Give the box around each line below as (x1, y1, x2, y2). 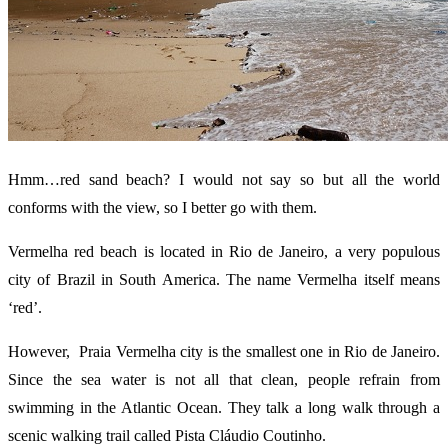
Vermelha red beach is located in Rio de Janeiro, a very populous (8, 243, 440, 261)
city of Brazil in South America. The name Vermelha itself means (8, 271, 440, 289)
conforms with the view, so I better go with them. (8, 199, 317, 217)
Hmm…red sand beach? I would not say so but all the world (8, 171, 440, 189)
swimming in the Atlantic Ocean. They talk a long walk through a (8, 399, 440, 417)
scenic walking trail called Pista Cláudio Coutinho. (8, 427, 326, 445)
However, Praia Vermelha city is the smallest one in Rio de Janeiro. (8, 343, 440, 361)
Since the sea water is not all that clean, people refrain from (8, 371, 440, 389)
